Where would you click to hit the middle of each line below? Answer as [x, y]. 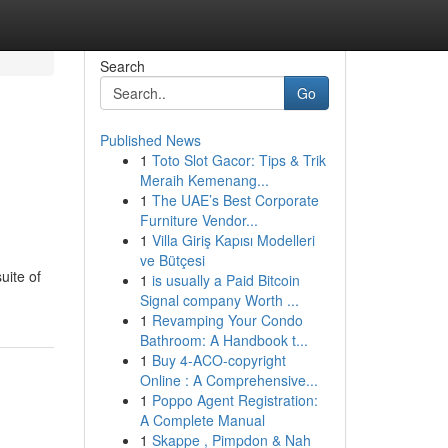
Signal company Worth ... [219, 300]
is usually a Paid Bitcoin [225, 280]
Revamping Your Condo [227, 320]
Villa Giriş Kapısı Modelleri [233, 240]
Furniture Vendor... [198, 220]
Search [122, 66]
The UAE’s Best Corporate [235, 200]
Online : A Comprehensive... [228, 380]
